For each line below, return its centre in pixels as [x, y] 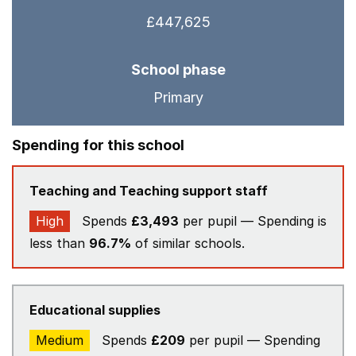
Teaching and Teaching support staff [149, 191]
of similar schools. [188, 243]
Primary [178, 97]
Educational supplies [95, 310]
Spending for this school [98, 145]
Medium [60, 340]
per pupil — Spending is [253, 221]
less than [59, 243]
